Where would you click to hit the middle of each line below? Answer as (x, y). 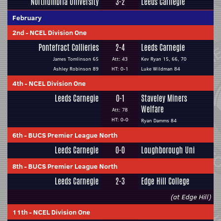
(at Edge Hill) (191, 197)
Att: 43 (120, 59)
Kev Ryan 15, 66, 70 (164, 59)
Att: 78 (120, 110)
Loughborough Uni (168, 150)
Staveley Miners (164, 98)
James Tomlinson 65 (76, 59)
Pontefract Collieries (69, 48)
